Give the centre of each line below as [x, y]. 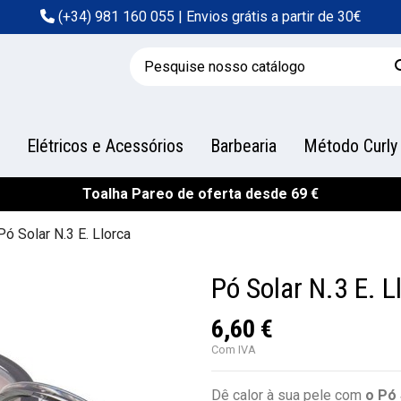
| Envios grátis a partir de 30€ [268, 17]
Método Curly [350, 146]
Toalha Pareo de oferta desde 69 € [200, 194]
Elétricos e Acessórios [105, 146]
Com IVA [234, 349]
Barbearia [243, 146]
